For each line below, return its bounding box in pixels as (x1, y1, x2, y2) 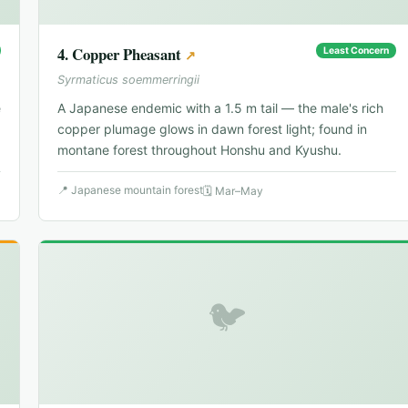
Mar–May (215, 184, 263, 199)
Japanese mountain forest (71, 183, 203, 198)
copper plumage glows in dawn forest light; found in (57, 121, 367, 138)
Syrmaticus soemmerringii (57, 73, 199, 87)
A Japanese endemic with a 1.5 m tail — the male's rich (57, 100, 383, 117)
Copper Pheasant (72, 43, 181, 66)
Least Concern (323, 45, 389, 57)
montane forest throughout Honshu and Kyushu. (57, 142, 342, 158)
